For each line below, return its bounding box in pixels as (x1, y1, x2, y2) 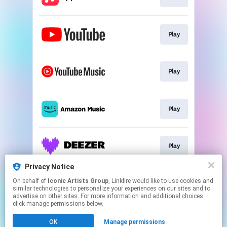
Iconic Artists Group (48, 177, 108, 184)
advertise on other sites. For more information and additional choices (13, 193, 203, 200)
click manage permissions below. (13, 200, 103, 207)
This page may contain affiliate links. (64, 207, 163, 215)
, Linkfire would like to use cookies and (108, 177, 132, 184)
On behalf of (13, 177, 48, 184)
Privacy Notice (25, 163, 74, 171)
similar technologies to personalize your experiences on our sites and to (13, 185, 210, 192)
